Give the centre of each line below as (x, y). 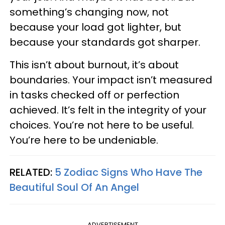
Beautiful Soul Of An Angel (74, 187)
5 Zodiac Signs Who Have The (129, 172)
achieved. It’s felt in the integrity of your (108, 110)
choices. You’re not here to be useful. (102, 125)
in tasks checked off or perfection (94, 95)
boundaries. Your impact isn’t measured (111, 80)
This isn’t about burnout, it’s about (94, 65)
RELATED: (32, 172)
